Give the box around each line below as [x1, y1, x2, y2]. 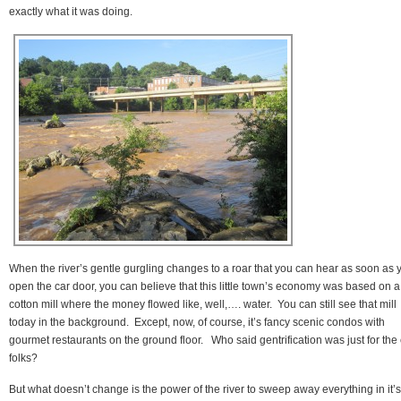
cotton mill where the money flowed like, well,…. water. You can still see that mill [9, 297, 397, 311]
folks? [9, 351, 38, 364]
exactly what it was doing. [9, 4, 132, 18]
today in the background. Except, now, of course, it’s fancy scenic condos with [9, 315, 385, 328]
